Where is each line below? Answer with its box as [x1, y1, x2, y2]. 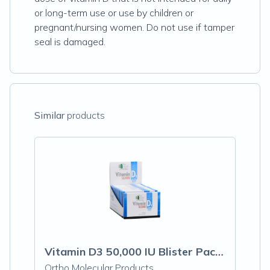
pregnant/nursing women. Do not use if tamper [34, 21, 234, 33]
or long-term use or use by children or [34, 7, 193, 19]
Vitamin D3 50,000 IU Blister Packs [215, 245, 224, 259]
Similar [34, 109, 64, 121]
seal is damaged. [34, 36, 105, 48]
